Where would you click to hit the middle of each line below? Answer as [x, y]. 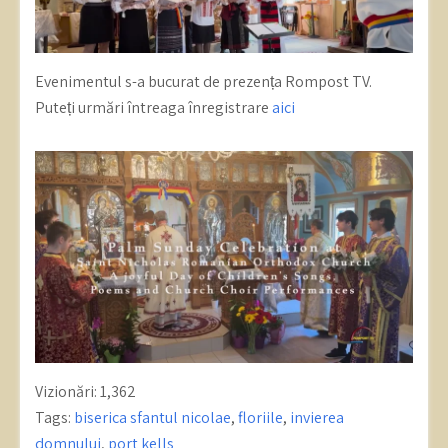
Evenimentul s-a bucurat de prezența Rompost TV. [203, 82]
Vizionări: [66, 391]
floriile [260, 417]
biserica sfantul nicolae [152, 417]
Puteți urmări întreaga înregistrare [153, 108]
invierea [317, 417]
